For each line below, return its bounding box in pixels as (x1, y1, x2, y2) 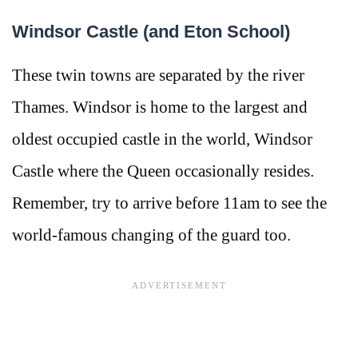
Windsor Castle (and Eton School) (12, 21, 290, 42)
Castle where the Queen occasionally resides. (12, 161, 314, 181)
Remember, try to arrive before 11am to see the (12, 193, 327, 213)
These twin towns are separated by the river (12, 65, 304, 85)
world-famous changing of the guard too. (12, 225, 291, 245)
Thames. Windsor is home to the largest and (12, 97, 308, 117)
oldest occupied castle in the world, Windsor (12, 129, 312, 149)
